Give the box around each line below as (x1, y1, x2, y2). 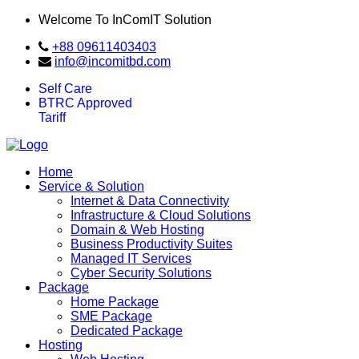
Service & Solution (38, 179, 144, 193)
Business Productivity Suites (71, 237, 232, 251)
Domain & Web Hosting (71, 223, 204, 236)
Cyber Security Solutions (71, 266, 212, 280)
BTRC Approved (38, 96, 132, 110)
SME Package (71, 309, 152, 323)
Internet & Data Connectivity (71, 194, 229, 208)
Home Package (71, 295, 159, 309)
